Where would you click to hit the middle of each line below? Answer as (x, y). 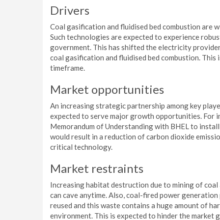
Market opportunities (107, 89)
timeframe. (68, 68)
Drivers (70, 10)
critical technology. (81, 147)
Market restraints (97, 168)
